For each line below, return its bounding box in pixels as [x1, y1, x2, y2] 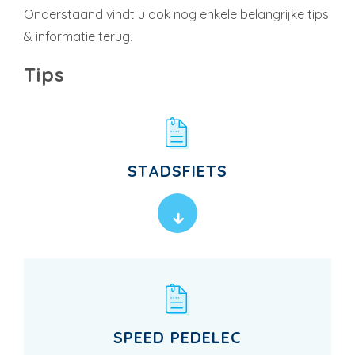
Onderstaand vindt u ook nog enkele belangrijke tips [24, 6, 329, 22]
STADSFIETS [128, 161, 227, 181]
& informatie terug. [24, 29, 132, 44]
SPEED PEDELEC [113, 327, 242, 348]
